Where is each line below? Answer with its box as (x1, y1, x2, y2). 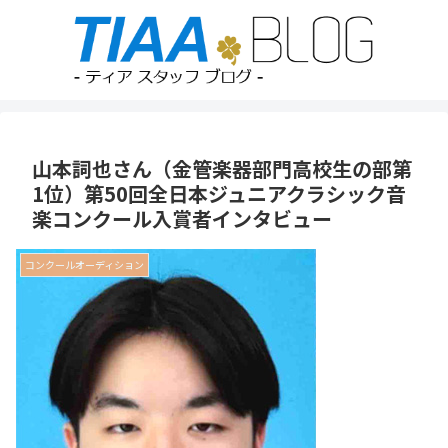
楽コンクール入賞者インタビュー (32, 204, 332, 233)
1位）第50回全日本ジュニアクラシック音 (32, 179, 406, 208)
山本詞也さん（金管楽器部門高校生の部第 (32, 154, 412, 183)
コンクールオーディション (25, 257, 144, 272)
